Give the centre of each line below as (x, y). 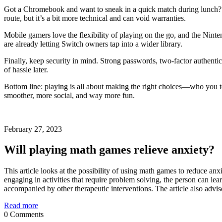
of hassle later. (26, 69)
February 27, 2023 (33, 129)
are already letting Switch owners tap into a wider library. (93, 44)
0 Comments (24, 215)
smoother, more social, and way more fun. (69, 95)
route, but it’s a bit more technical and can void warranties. (95, 18)
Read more (21, 206)
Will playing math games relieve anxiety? (109, 150)
